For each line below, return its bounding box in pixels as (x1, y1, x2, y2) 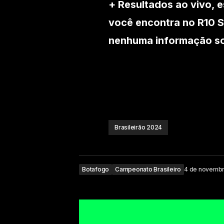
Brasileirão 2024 (114, 123, 162, 131)
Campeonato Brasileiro (115, 165, 181, 173)
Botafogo (82, 165, 109, 173)
